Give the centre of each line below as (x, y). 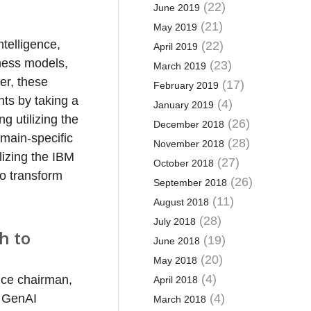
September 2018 (190, 183)
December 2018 (188, 124)
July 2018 (174, 221)
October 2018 (183, 163)
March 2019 (179, 66)
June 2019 (176, 8)
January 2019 (183, 105)
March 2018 (179, 299)
